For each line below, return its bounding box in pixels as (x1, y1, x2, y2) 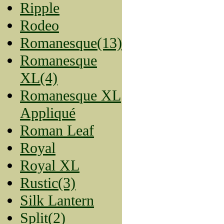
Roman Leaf (20, 121, 94, 139)
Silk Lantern (20, 191, 94, 209)
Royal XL (20, 156, 79, 174)
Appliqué (20, 104, 75, 121)
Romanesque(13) (20, 34, 122, 51)
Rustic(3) (20, 174, 75, 191)
